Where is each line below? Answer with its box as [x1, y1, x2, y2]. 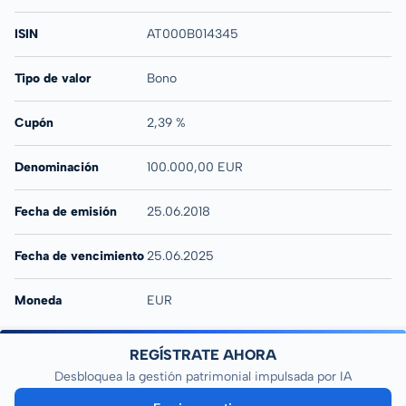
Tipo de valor [14, 71, 92, 86]
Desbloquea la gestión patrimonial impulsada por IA [54, 369, 352, 384]
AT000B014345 [146, 26, 238, 42]
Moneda [14, 293, 62, 308]
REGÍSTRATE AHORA [130, 346, 276, 363]
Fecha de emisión [14, 204, 117, 219]
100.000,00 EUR [146, 159, 243, 175]
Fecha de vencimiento [14, 248, 144, 264]
